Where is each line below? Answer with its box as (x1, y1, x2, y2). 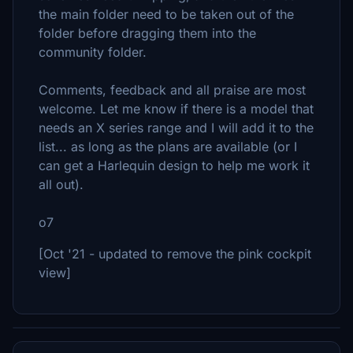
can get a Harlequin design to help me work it (39, 158, 310, 173)
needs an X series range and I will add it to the (39, 120, 314, 136)
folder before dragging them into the (39, 25, 256, 41)
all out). (39, 176, 84, 192)
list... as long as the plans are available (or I (39, 139, 297, 154)
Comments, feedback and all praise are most (39, 82, 306, 98)
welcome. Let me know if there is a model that (39, 101, 314, 117)
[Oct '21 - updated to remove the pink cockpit (39, 246, 311, 262)
